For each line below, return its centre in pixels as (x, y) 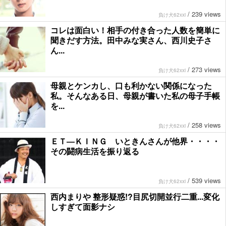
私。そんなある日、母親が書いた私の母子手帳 (135, 95)
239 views (206, 14)
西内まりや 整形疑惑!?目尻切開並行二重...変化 (135, 196)
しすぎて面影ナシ (83, 206)
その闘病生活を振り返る (95, 151)
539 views (206, 180)
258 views (206, 125)
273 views (206, 69)
